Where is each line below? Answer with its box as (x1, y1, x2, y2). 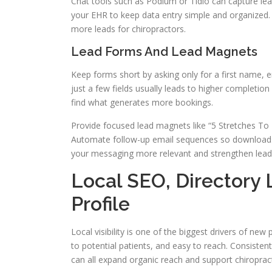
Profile (71, 192, 130, 216)
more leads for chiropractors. (71, 23, 186, 35)
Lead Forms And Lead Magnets (71, 44, 257, 59)
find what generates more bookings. (71, 97, 213, 109)
